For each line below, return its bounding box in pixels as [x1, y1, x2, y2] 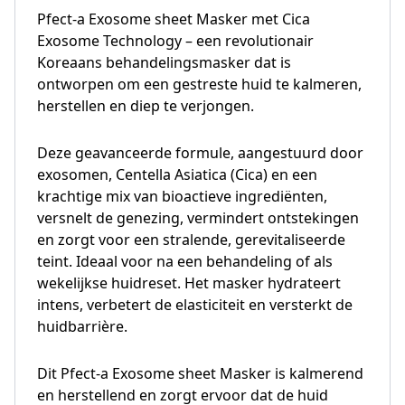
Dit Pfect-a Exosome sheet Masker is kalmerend [37, 363, 363, 383]
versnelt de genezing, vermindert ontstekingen [37, 207, 359, 228]
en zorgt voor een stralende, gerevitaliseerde [37, 229, 345, 250]
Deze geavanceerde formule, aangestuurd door [37, 142, 363, 163]
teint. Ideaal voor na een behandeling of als [37, 250, 333, 271]
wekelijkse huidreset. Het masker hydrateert [37, 272, 341, 293]
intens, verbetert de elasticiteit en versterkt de [37, 294, 353, 315]
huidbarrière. [37, 316, 127, 336]
